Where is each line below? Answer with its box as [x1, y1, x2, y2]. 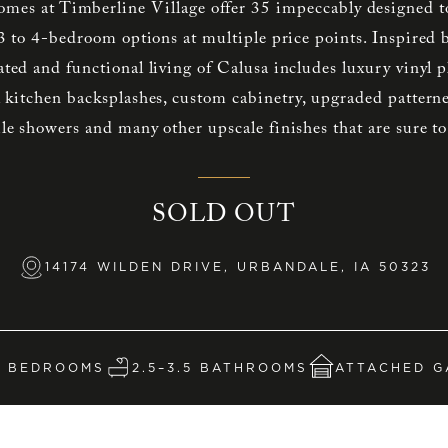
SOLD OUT [152, 202, 296, 229]
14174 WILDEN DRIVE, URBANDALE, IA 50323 [44, 259, 431, 275]
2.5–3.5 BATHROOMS [132, 359, 308, 375]
